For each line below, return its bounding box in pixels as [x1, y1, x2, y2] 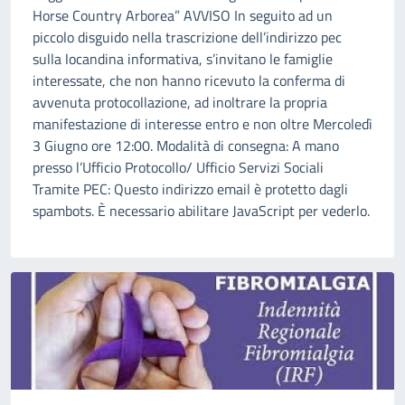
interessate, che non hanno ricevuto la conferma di [33, 70, 345, 92]
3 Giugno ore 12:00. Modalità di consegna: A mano [33, 135, 339, 157]
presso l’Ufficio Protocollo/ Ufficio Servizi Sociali [33, 156, 324, 179]
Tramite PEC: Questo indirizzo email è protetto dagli [33, 178, 348, 201]
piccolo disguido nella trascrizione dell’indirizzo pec [33, 26, 342, 49]
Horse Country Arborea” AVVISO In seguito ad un [33, 5, 333, 27]
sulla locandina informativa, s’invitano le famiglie [33, 48, 333, 71]
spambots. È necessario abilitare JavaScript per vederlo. [33, 200, 370, 222]
